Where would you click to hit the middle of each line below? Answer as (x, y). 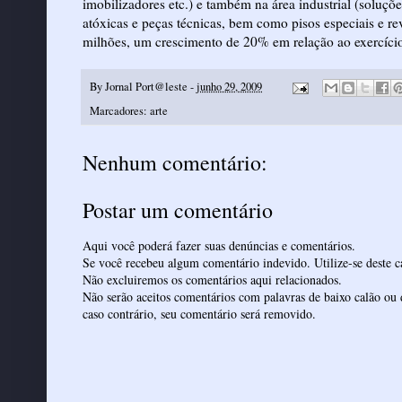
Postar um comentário (178, 210)
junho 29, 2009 (229, 86)
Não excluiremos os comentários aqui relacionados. (212, 280)
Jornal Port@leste (146, 86)
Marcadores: (120, 111)
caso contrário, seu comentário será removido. (199, 314)
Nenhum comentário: (175, 163)
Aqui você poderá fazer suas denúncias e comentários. (219, 246)
